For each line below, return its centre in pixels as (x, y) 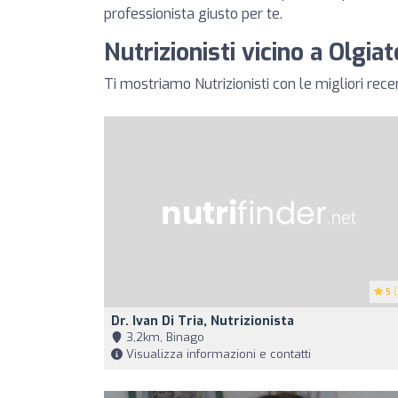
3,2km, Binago (163, 337)
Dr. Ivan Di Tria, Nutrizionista (203, 321)
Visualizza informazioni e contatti (217, 354)
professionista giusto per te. (193, 14)
